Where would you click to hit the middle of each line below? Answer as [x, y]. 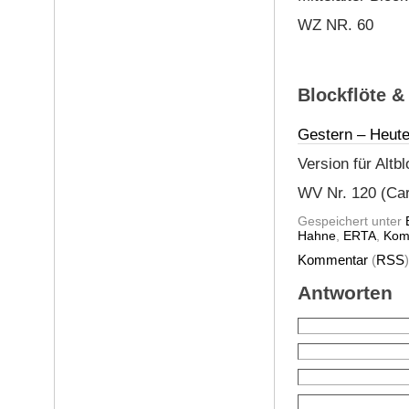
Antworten [345, 292]
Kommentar [332, 259]
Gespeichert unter [351, 220]
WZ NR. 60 [335, 25]
